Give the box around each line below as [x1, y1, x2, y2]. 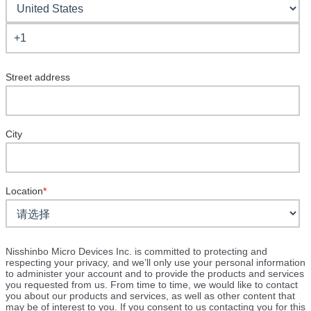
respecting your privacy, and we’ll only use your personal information [6, 257, 305, 269]
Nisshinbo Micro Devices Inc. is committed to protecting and [6, 246, 267, 258]
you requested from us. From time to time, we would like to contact [6, 279, 298, 291]
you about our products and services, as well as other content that [6, 290, 295, 302]
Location [6, 185, 43, 197]
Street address [6, 72, 70, 83]
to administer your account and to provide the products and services [6, 268, 304, 280]
